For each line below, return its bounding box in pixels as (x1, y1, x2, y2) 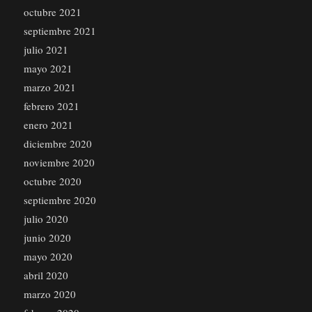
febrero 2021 (23, 99, 79, 114)
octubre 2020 (23, 174, 81, 189)
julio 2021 (23, 42, 68, 57)
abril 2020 (23, 268, 68, 283)
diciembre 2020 (23, 136, 92, 151)
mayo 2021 (23, 61, 72, 76)
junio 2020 (23, 231, 71, 245)
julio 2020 (23, 212, 68, 226)
